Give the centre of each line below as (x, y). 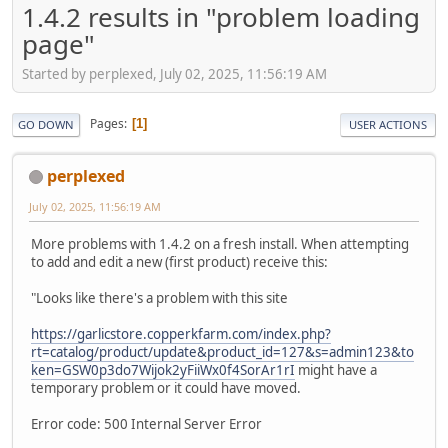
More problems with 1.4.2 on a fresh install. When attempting (220, 243)
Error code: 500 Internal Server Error (146, 423)
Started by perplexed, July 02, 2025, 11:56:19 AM (174, 73)
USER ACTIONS (388, 124)
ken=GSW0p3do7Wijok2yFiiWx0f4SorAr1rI (163, 369)
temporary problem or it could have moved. (166, 387)
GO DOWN (46, 124)
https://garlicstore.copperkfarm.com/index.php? (181, 333)
